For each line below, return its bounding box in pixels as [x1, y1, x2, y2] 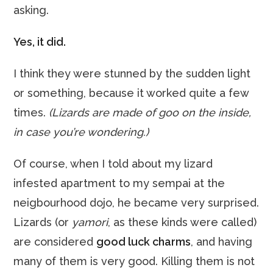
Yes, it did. [13, 35, 66, 48]
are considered [13, 235, 97, 248]
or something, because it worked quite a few [13, 87, 249, 99]
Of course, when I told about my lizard [13, 157, 213, 170]
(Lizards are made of [49, 106, 159, 119]
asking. [13, 4, 49, 16]
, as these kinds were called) [108, 216, 257, 229]
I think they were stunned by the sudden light [13, 67, 251, 80]
